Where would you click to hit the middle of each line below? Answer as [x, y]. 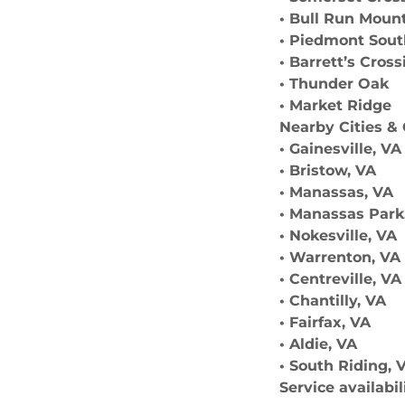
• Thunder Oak [334, 84]
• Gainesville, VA [341, 149]
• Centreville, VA [341, 279]
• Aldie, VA [319, 344]
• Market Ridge [336, 105]
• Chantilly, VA [333, 301]
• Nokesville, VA [339, 235]
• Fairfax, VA [325, 322]
